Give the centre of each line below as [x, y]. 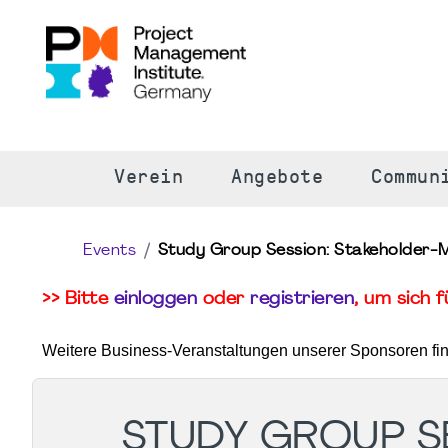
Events [109, 250]
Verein [148, 177]
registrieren [302, 299]
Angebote [277, 177]
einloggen [155, 299]
